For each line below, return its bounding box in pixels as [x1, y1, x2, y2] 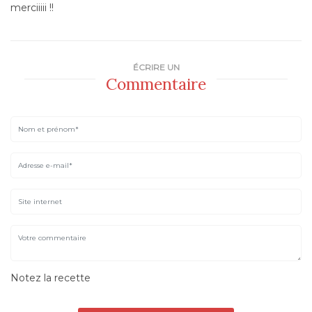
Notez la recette [10, 271, 91, 284]
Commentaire [106, 73, 206, 94]
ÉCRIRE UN [132, 61, 180, 72]
